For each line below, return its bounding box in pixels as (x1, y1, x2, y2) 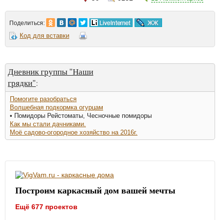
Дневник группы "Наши (8, 65, 93, 77)
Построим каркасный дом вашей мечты (15, 183, 175, 196)
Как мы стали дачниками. (10, 120, 86, 128)
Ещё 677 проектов (15, 202, 78, 211)
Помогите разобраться (10, 95, 77, 103)
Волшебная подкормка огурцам (10, 103, 103, 111)
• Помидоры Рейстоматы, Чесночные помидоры (10, 111, 152, 119)
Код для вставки (20, 31, 69, 39)
